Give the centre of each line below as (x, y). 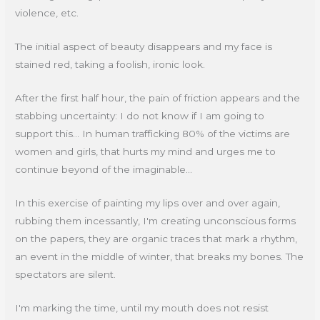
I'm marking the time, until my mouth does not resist (142, 307)
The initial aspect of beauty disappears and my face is (144, 47)
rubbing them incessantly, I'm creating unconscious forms (156, 220)
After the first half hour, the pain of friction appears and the (158, 98)
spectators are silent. (66, 274)
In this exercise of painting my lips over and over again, (148, 202)
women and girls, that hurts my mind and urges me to (146, 152)
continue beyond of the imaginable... (104, 170)
